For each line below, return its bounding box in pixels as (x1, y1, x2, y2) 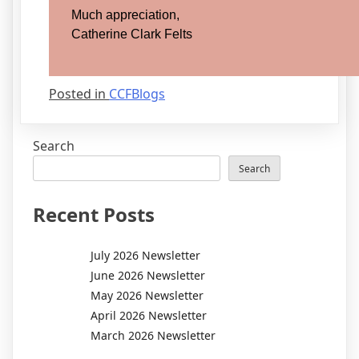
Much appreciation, (71, 7, 179, 22)
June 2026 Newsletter (91, 267, 205, 283)
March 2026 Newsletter (91, 327, 216, 343)
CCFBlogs (109, 84, 165, 103)
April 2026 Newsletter (91, 307, 207, 323)
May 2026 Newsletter (91, 287, 204, 303)
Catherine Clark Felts (71, 26, 192, 41)
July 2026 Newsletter (91, 247, 200, 263)
